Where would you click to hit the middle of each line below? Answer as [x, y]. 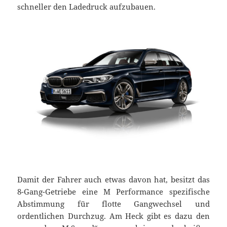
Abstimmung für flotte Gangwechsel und [113, 203]
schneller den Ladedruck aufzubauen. [87, 7]
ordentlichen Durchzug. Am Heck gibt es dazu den [113, 216]
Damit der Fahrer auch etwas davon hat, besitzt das [113, 179]
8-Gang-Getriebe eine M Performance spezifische [113, 191]
